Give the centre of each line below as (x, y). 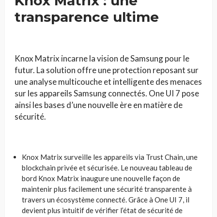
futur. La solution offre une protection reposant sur (107, 70)
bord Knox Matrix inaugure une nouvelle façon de (101, 178)
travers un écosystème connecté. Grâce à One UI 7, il (106, 200)
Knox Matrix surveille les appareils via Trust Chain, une (110, 157)
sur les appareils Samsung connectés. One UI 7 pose (107, 93)
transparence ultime (87, 17)
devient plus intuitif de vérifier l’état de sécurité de (102, 210)
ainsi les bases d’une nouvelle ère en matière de (99, 105)
